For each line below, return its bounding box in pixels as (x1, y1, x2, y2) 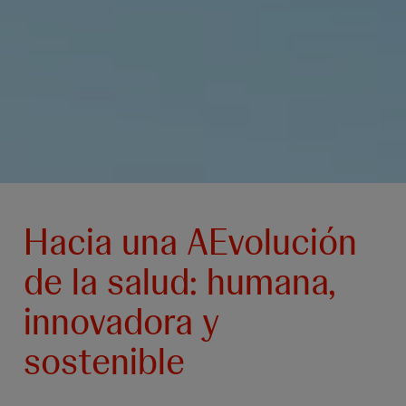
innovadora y (24, 297, 219, 345)
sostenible (24, 337, 185, 385)
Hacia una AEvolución (24, 217, 357, 266)
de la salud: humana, (24, 257, 336, 305)
